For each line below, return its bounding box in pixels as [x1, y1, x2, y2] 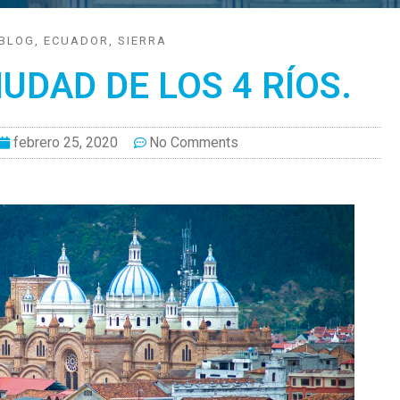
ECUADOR [44, 33, 110, 47]
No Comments [148, 133, 238, 151]
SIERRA [118, 33, 168, 47]
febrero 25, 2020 [12, 133, 118, 151]
